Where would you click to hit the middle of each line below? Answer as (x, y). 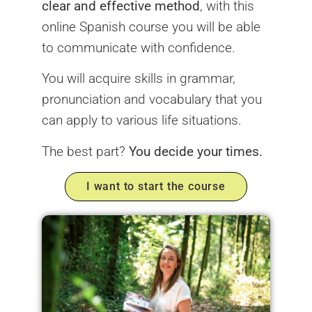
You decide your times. (196, 151)
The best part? (85, 151)
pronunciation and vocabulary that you (152, 100)
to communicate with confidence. (139, 47)
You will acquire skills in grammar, (139, 79)
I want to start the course (156, 187)
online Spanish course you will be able (151, 26)
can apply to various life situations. (142, 120)
